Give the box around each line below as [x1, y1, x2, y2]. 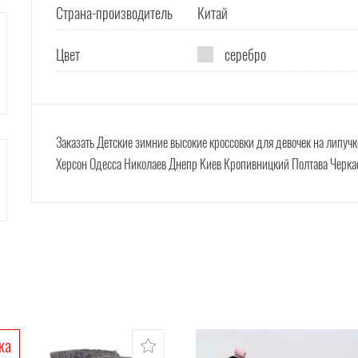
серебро [221, 43, 266, 65]
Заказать [56, 132, 97, 152]
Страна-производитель [56, 2, 173, 23]
